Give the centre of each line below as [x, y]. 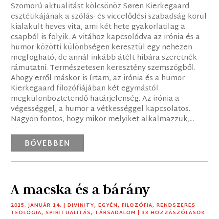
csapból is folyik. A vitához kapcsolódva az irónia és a [106, 38]
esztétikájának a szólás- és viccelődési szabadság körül [109, 17]
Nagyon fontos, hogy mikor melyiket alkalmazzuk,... [103, 120]
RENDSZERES [176, 206]
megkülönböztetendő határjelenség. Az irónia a [95, 99]
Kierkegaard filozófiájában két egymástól [85, 89]
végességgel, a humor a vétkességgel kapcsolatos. [101, 109]
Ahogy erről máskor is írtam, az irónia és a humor [98, 79]
